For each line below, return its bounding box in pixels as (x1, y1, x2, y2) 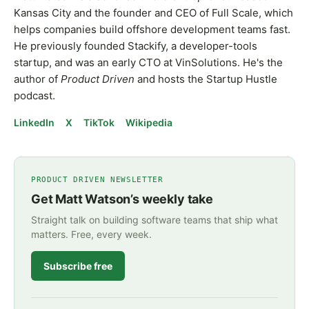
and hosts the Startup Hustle (134, 72, 277, 86)
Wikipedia (126, 116, 172, 128)
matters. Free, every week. (31, 228, 152, 240)
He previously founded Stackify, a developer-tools (14, 39, 257, 52)
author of (14, 72, 61, 86)
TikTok (83, 116, 114, 128)
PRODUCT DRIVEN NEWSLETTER (31, 175, 163, 184)
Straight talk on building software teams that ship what (31, 213, 278, 226)
